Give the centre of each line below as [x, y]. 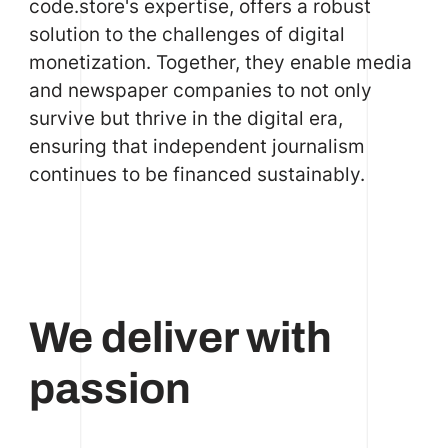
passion [109, 388]
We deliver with [180, 337]
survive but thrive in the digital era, [185, 118]
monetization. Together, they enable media [220, 62]
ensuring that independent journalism [196, 146]
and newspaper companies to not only [200, 90]
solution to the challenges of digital [186, 34]
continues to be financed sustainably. [196, 174]
